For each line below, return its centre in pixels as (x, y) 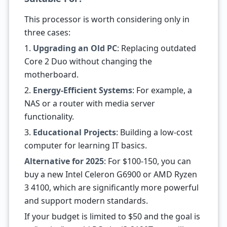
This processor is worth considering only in (107, 19)
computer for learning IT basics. (85, 145)
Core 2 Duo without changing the (88, 61)
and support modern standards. (86, 201)
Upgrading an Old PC (75, 48)
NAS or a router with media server (89, 103)
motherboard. (51, 74)
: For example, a (162, 90)
